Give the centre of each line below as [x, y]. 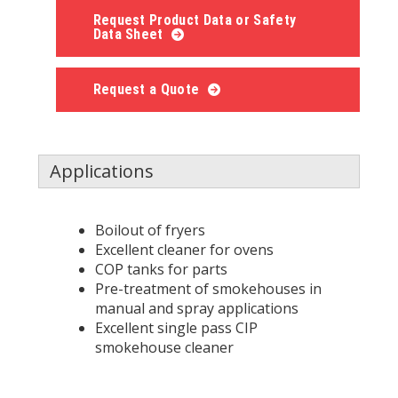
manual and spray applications [196, 308]
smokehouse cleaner [164, 347]
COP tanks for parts [161, 269]
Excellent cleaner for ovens [184, 249]
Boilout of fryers [150, 230]
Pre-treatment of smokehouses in [208, 288]
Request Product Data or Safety [195, 20]
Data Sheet [130, 34]
